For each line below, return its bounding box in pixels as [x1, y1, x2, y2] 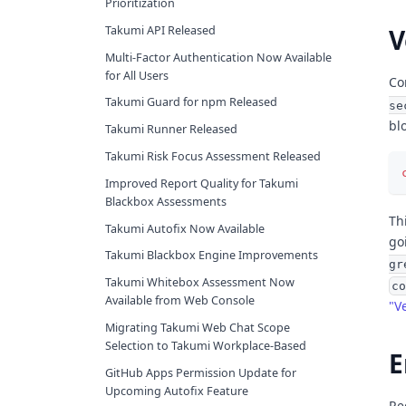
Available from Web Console [105, 293, 255, 309]
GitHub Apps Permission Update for [105, 364, 296, 381]
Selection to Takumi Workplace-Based [105, 337, 306, 353]
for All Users [105, 67, 169, 83]
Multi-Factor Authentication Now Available [105, 49, 332, 65]
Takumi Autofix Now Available [105, 220, 265, 237]
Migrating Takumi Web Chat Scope [105, 319, 290, 335]
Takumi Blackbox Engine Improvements [105, 247, 318, 264]
